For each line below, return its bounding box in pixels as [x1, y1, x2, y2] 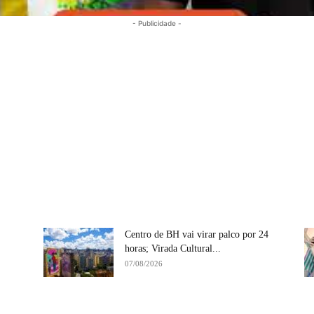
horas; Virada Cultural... [125, 243, 221, 254]
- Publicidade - [132, 18, 182, 27]
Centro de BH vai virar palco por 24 [125, 228, 268, 240]
